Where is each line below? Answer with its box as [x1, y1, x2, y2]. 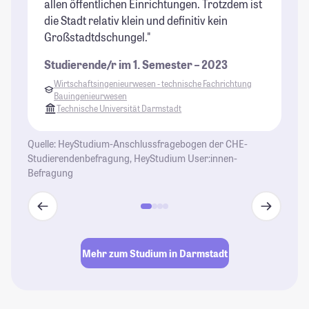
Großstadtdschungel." [44, 30, 151, 45]
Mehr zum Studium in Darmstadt [81, 246, 228, 260]
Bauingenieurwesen [54, 90, 128, 102]
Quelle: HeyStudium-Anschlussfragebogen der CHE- [28, 137, 248, 151]
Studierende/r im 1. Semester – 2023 [44, 57, 228, 72]
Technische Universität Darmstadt [57, 103, 182, 114]
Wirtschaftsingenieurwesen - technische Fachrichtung [54, 78, 252, 90]
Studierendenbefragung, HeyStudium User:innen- [28, 152, 237, 166]
